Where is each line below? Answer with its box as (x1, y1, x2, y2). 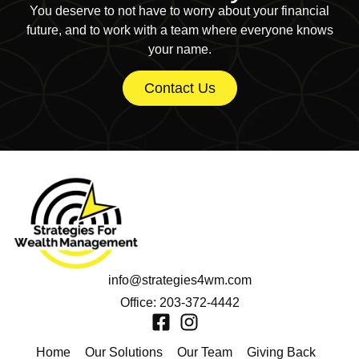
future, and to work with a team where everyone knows (26, 23, 333, 37)
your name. (147, 42, 212, 56)
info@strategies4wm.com (107, 272, 252, 287)
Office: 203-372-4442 (119, 295, 240, 309)
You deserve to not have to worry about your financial (30, 4, 329, 18)
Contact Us (143, 80, 216, 97)
